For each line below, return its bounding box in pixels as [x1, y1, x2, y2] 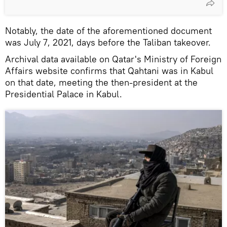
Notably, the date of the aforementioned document [5, 24, 212, 36]
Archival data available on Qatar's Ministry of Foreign [5, 53, 221, 65]
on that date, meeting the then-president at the [5, 76, 198, 88]
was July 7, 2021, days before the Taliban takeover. [5, 36, 211, 48]
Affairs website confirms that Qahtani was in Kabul [5, 64, 213, 77]
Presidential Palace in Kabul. [5, 88, 122, 100]
